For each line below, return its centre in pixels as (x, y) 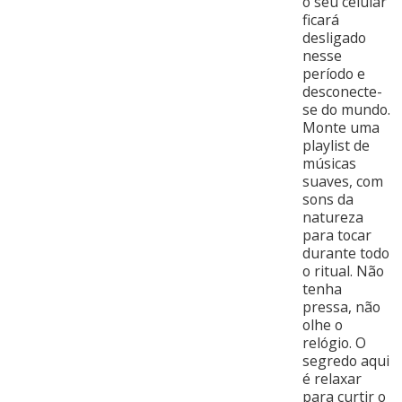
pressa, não (341, 307)
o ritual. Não (343, 271)
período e (333, 74)
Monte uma (341, 128)
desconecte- (342, 92)
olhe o (322, 325)
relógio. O (334, 343)
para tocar (336, 236)
